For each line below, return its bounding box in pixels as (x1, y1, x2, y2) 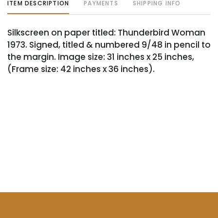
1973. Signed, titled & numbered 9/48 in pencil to (7, 39, 211, 51)
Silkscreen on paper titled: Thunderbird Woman (7, 27, 205, 38)
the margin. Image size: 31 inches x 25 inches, (7, 51, 194, 63)
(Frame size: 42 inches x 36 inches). (7, 63, 155, 75)
